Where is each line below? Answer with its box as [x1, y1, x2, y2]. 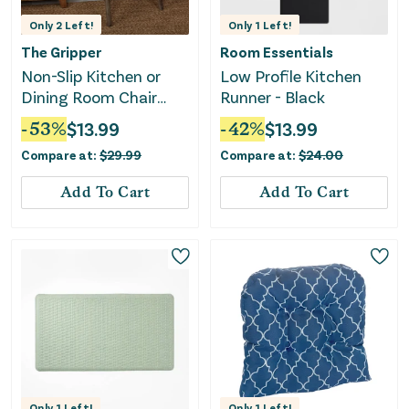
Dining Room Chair [21, 87, 157, 108]
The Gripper [21, 43, 101, 61]
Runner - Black [220, 87, 325, 108]
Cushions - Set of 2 [21, 108, 158, 129]
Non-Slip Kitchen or [21, 66, 162, 87]
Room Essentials [220, 43, 333, 61]
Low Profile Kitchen [220, 66, 362, 87]
